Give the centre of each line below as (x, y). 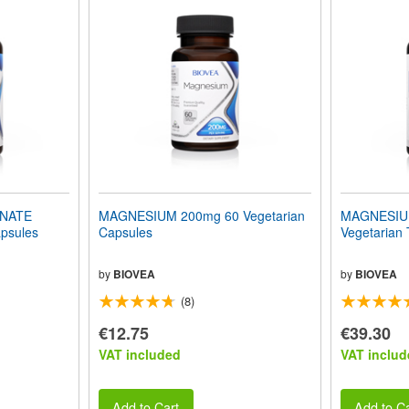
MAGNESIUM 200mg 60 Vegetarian (201, 215)
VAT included (139, 354)
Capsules (125, 232)
